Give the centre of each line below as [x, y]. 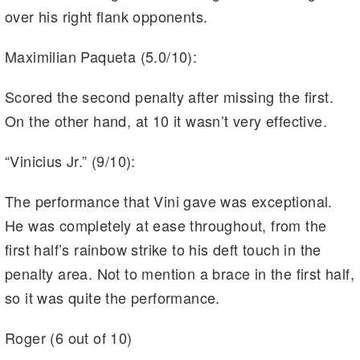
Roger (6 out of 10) [69, 337]
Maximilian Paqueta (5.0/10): [101, 56]
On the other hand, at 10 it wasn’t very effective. [166, 120]
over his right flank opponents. [106, 16]
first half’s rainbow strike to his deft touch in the [163, 249]
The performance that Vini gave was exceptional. [169, 200]
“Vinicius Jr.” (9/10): [70, 160]
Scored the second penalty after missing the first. [169, 96]
